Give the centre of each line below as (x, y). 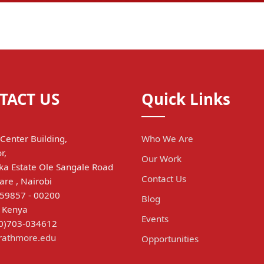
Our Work (161, 158)
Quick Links (186, 99)
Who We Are (167, 138)
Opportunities (170, 238)
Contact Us (164, 178)
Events (155, 218)
